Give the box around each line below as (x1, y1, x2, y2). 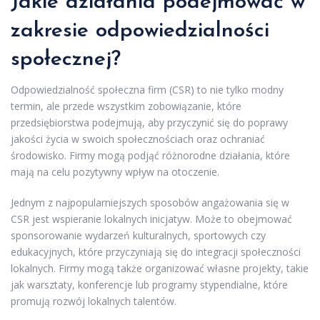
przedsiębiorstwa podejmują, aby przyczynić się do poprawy (11, 115, 288, 129)
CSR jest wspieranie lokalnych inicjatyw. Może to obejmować (11, 211, 292, 226)
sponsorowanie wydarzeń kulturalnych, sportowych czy (11, 228, 266, 242)
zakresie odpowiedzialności (11, 19, 269, 42)
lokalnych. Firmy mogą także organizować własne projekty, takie (11, 261, 309, 275)
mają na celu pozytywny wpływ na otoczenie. (11, 164, 219, 179)
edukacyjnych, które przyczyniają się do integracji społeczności (11, 244, 301, 259)
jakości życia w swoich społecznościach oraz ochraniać (11, 131, 265, 146)
